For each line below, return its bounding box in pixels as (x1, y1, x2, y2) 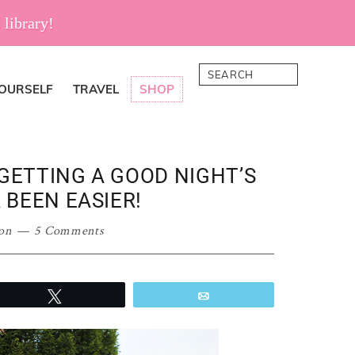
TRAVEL (73, 82, 119, 97)
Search (198, 63, 245, 82)
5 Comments (33, 223, 105, 239)
